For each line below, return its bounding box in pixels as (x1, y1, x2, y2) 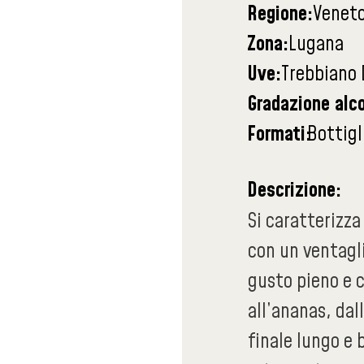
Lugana (288, 30, 344, 58)
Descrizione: (247, 176, 341, 205)
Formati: (247, 120, 311, 149)
